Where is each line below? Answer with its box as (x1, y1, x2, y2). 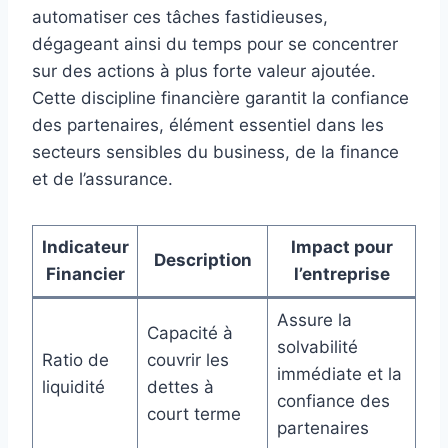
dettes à (146, 377, 214, 398)
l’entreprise (293, 264, 390, 285)
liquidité (41, 377, 105, 398)
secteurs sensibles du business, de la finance (32, 142, 399, 163)
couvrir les (146, 350, 229, 371)
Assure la (276, 310, 352, 331)
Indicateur (41, 237, 129, 258)
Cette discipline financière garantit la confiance (32, 88, 409, 109)
